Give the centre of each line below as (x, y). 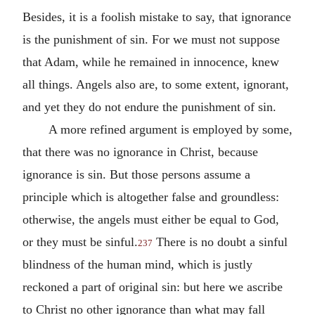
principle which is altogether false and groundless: (151, 197)
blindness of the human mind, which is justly (137, 264)
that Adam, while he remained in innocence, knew (151, 62)
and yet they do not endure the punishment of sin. (149, 107)
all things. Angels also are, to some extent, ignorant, (156, 84)
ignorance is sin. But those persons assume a (136, 174)
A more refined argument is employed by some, (170, 129)
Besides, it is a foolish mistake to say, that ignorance (157, 17)
